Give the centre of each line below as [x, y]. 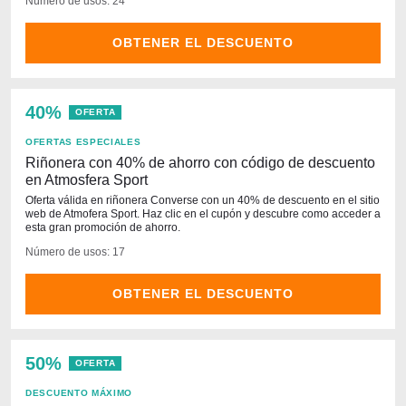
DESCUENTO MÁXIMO [79, 393]
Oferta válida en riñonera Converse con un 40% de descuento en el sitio [203, 200]
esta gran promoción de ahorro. [103, 227]
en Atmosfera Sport [87, 180]
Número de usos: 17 [75, 252]
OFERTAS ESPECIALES [83, 142]
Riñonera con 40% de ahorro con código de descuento [200, 163]
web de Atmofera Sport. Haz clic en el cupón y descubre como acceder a [203, 214]
